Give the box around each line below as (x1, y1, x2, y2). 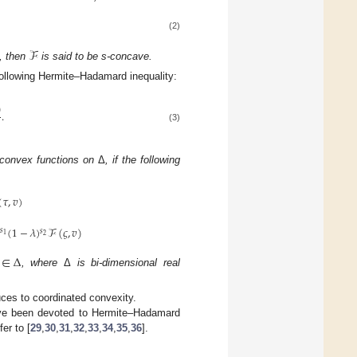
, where (21, 256, 65, 269)
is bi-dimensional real (71, 256, 181, 269)
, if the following (105, 153, 181, 166)
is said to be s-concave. (37, 49, 152, 62)
